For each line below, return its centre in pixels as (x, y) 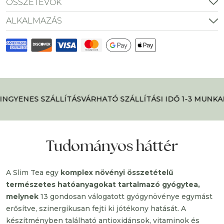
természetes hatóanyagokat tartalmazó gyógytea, (103, 184)
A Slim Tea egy (33, 172)
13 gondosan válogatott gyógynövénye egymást (125, 196)
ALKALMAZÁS (34, 21)
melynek (22, 196)
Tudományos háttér (112, 145)
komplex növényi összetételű (117, 172)
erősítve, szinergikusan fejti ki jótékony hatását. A (96, 208)
